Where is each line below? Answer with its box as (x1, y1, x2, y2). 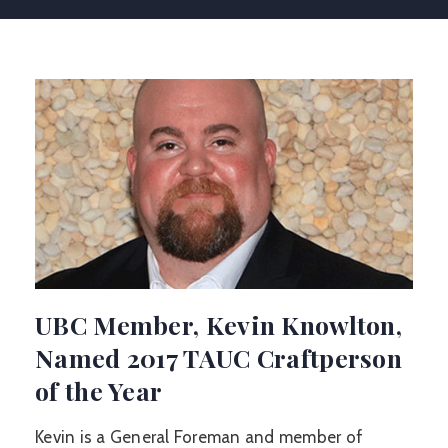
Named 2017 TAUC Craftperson (35, 341, 403, 374)
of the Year (35, 374, 163, 407)
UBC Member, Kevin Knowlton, (35, 308, 403, 341)
